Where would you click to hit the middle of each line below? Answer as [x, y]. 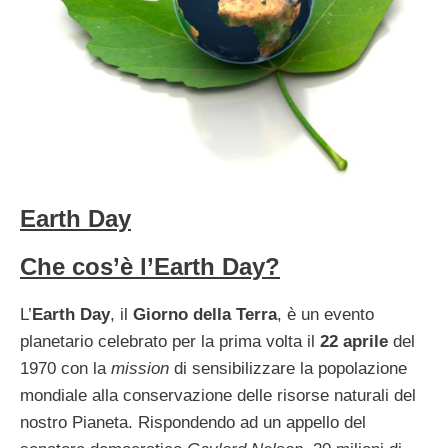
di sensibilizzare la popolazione [288, 369]
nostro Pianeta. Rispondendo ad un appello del [193, 423]
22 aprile [354, 342]
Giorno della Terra [205, 315]
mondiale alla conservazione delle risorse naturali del [218, 396]
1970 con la [65, 369]
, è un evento [325, 315]
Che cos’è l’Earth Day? [150, 267]
